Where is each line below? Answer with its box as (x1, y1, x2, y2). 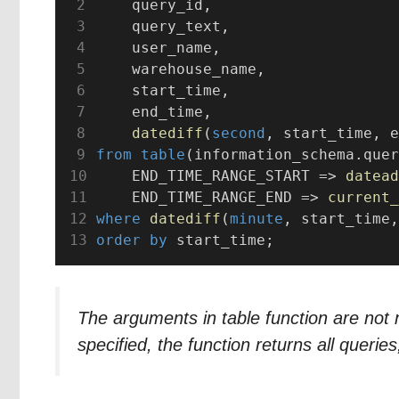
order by (95, 231, 167, 248)
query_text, (95, 17, 230, 35)
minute (229, 209, 283, 227)
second (211, 124, 265, 142)
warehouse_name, (95, 60, 265, 77)
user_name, (95, 38, 221, 56)
